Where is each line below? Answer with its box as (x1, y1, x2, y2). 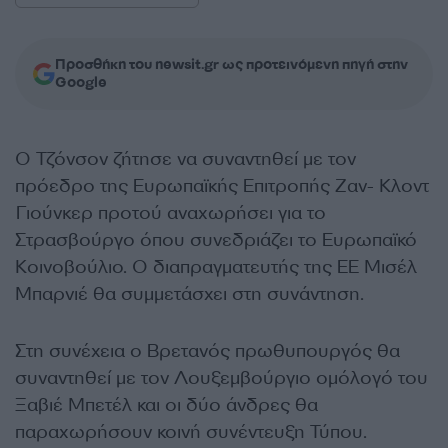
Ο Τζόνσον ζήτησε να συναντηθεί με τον (15, 147, 356, 172)
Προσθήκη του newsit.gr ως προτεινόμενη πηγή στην (55, 55, 408, 75)
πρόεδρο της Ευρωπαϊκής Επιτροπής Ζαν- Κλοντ (15, 174, 429, 199)
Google (55, 73, 107, 93)
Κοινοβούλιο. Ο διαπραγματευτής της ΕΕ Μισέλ (15, 255, 417, 280)
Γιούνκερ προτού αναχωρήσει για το (15, 201, 326, 226)
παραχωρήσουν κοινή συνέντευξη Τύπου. (15, 420, 367, 445)
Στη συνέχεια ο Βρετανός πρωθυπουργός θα (15, 339, 400, 364)
